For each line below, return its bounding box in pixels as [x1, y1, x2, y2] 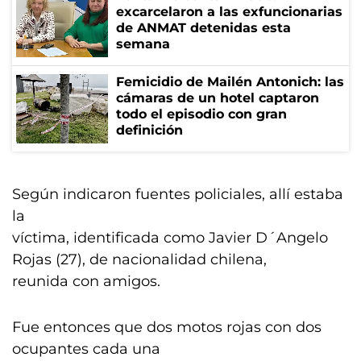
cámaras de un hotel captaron [116, 90, 319, 106]
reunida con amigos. [12, 272, 160, 290]
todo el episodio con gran [116, 106, 287, 122]
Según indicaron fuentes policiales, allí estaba [12, 185, 343, 203]
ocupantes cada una [12, 340, 160, 358]
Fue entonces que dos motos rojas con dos [12, 318, 322, 336]
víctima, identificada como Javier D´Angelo [12, 229, 328, 247]
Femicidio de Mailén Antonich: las [116, 74, 344, 89]
